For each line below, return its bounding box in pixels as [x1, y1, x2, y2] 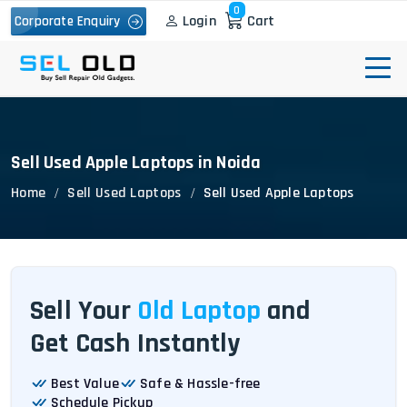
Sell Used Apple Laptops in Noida [11, 151, 262, 174]
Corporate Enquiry [15, 12, 128, 30]
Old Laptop [137, 293, 261, 328]
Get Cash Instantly [30, 326, 241, 361]
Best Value [51, 374, 119, 393]
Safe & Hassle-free [140, 374, 261, 393]
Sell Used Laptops [67, 184, 182, 203]
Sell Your [30, 293, 137, 328]
